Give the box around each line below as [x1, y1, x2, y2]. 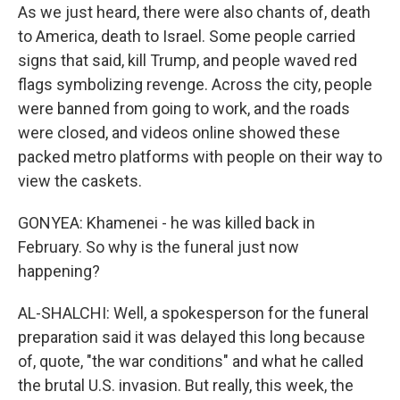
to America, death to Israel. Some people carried [18, 27, 355, 46]
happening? [18, 262, 100, 280]
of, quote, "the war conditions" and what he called [18, 352, 363, 371]
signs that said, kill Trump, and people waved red [18, 51, 357, 70]
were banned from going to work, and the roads [18, 99, 350, 118]
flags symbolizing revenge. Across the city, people [18, 75, 372, 94]
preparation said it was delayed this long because [18, 328, 365, 346]
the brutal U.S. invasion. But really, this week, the [18, 376, 354, 395]
